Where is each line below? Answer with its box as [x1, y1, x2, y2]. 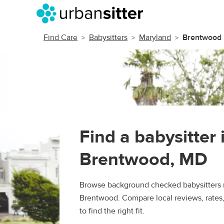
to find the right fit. [79, 206, 144, 216]
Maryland [139, 32, 171, 42]
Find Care [43, 32, 77, 42]
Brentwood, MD [79, 148, 207, 170]
